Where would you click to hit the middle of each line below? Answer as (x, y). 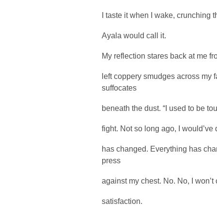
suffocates (119, 88)
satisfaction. (122, 201)
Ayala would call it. (134, 35)
